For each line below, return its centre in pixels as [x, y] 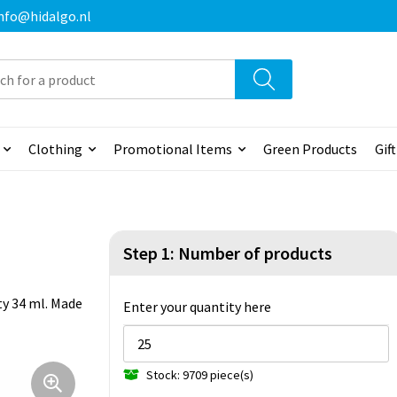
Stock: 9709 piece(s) [200, 374]
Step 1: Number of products [228, 253]
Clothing [55, 149]
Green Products [310, 149]
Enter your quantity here [197, 307]
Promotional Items [172, 149]
